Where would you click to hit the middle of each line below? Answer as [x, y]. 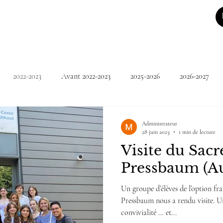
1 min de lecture [197, 132]
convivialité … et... [149, 213]
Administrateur [160, 123]
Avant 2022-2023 [86, 76]
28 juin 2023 [156, 132]
